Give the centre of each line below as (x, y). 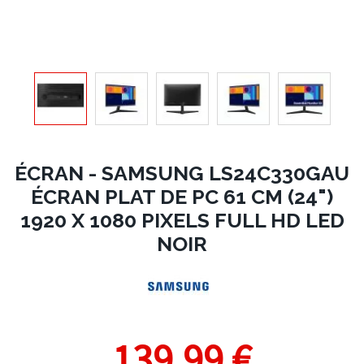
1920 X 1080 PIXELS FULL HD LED (182, 220)
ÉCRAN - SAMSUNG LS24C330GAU (182, 173)
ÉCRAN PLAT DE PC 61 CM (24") (182, 197)
